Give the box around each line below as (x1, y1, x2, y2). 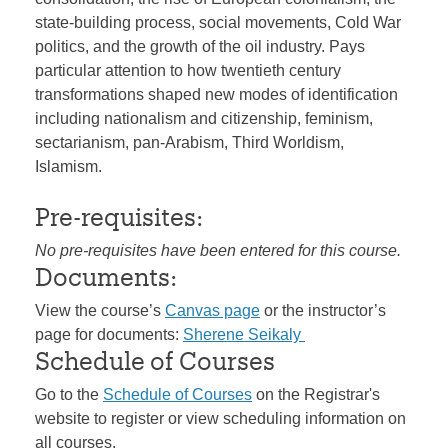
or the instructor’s (260, 302, 386, 320)
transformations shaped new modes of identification (35, 86, 398, 104)
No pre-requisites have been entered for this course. (35, 242, 401, 260)
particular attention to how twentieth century (35, 62, 341, 80)
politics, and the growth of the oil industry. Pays (35, 38, 365, 56)
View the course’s (35, 302, 165, 320)
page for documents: (35, 326, 183, 344)
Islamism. (35, 158, 102, 176)
